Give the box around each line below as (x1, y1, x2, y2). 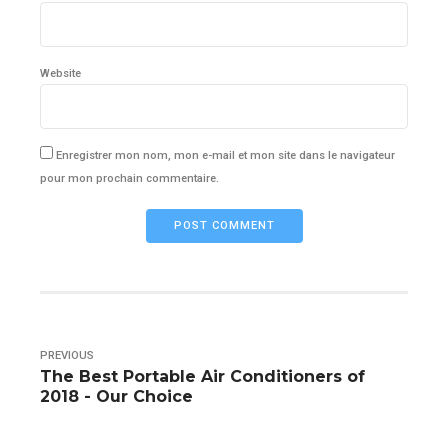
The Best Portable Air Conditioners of (40, 366, 365, 386)
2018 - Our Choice (40, 386, 193, 406)
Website (40, 67, 81, 81)
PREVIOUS (40, 349, 94, 363)
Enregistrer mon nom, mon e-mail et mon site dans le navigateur (56, 148, 395, 162)
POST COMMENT (173, 219, 275, 233)
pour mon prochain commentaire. (40, 171, 219, 185)
